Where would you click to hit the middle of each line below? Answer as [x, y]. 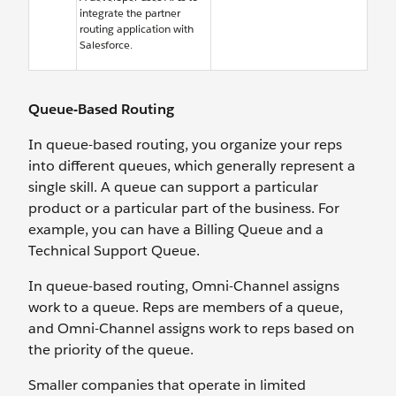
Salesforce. [106, 45]
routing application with [137, 29]
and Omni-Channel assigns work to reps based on [191, 328]
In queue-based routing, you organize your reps [185, 145]
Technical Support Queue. [114, 251]
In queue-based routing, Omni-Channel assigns [184, 286]
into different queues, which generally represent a [192, 166]
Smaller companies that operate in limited [167, 385]
